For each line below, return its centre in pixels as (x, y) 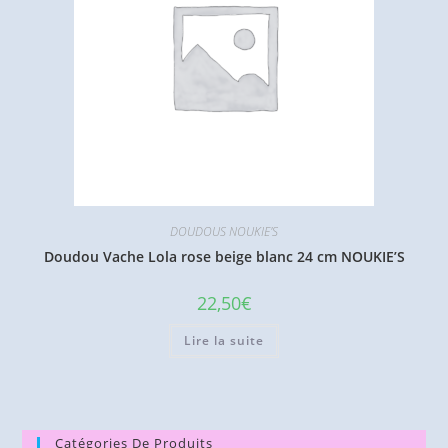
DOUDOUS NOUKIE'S (224, 231)
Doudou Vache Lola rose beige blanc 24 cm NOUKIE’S (224, 256)
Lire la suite (224, 340)
